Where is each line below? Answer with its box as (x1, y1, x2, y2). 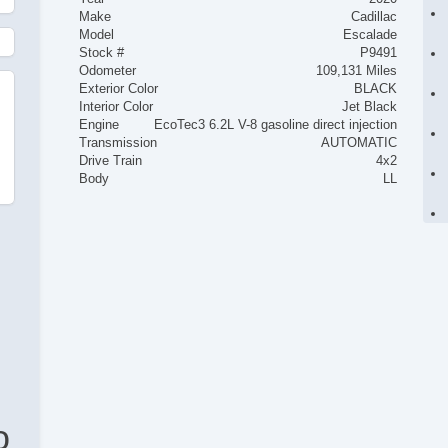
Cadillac (350, 9, 397, 25)
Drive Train (79, 153, 143, 169)
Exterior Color (79, 81, 159, 97)
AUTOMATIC (320, 135, 397, 151)
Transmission (79, 135, 158, 151)
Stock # (79, 45, 125, 61)
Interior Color (79, 99, 154, 115)
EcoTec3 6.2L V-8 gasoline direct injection (153, 117, 397, 133)
